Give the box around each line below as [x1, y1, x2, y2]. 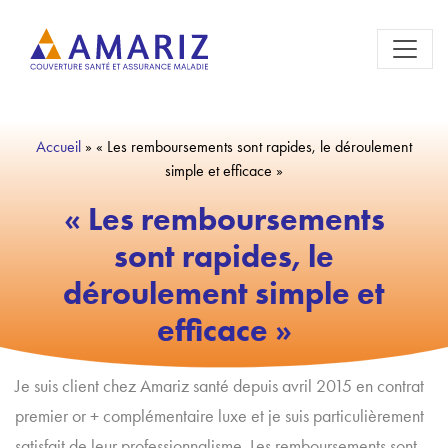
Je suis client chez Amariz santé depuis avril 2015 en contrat [15, 375, 424, 397]
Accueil [36, 137, 81, 156]
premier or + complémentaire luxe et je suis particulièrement [15, 405, 424, 427]
